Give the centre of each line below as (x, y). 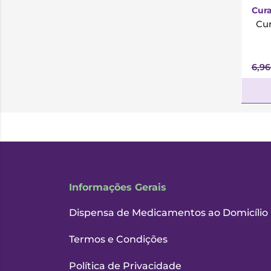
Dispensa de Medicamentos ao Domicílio (168, 213)
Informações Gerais (118, 187)
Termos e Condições (118, 239)
